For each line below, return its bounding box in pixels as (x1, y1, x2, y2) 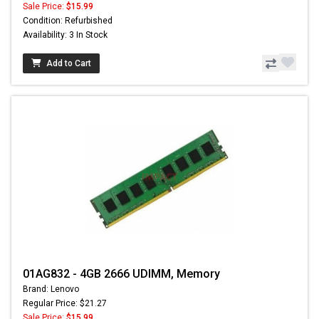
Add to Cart (46, 58, 91, 69)
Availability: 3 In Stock (23, 30, 108, 41)
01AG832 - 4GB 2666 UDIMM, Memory (23, 267, 220, 281)
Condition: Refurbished (23, 16, 113, 26)
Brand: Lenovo (23, 284, 79, 295)
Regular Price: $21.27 (23, 298, 107, 309)
